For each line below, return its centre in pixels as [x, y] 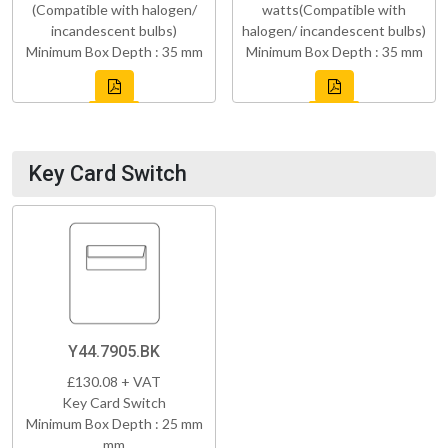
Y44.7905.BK [114, 351]
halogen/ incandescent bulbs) [334, 30]
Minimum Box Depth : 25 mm [114, 423]
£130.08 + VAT [114, 381]
